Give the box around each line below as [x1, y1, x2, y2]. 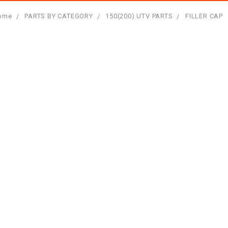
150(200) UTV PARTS [105, 12, 173, 20]
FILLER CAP [185, 12, 223, 20]
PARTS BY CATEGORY [24, 12, 93, 20]
